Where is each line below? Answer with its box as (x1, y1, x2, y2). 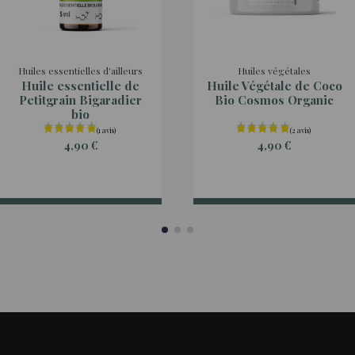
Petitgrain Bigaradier (19, 92, 143, 109)
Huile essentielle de (21, 78, 140, 94)
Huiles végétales (238, 64, 311, 78)
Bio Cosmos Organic (215, 92, 334, 109)
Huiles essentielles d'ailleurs (18, 64, 143, 78)
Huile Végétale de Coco (206, 78, 342, 94)
